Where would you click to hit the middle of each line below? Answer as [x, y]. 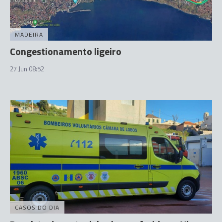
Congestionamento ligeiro [66, 51]
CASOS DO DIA [37, 207]
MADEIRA [29, 34]
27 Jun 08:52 [27, 69]
